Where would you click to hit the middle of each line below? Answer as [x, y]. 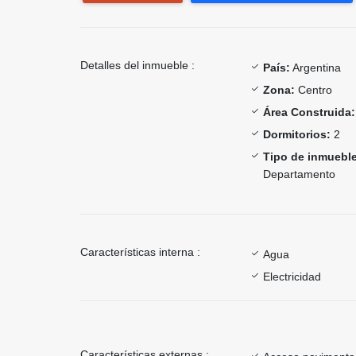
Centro [313, 89]
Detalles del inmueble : [137, 65]
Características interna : [140, 252]
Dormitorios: [297, 134]
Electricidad [292, 276]
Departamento [299, 174]
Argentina [315, 67]
